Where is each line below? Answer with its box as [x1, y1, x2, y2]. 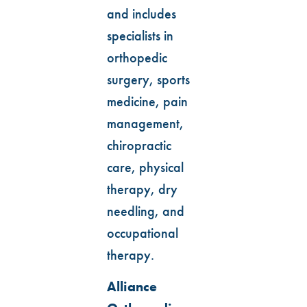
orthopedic [107, 49, 167, 66]
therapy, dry [107, 180, 177, 197]
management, [107, 114, 184, 132]
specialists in [107, 27, 173, 44]
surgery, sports [107, 71, 190, 88]
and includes [107, 5, 176, 22]
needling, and [107, 202, 184, 219]
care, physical [107, 158, 184, 175]
